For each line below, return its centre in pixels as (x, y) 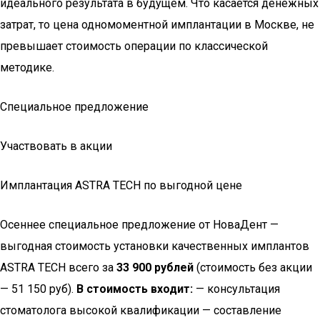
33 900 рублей (155, 267)
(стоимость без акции (253, 267)
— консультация (236, 289)
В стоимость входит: (135, 289)
